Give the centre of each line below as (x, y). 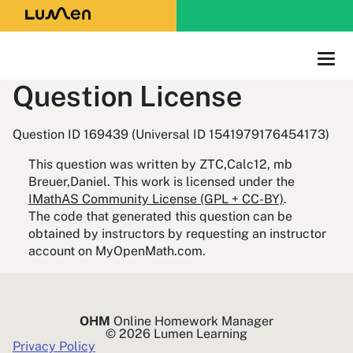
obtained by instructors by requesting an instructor (177, 234)
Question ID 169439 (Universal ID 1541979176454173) (171, 134)
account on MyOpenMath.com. (117, 251)
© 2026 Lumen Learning (176, 334)
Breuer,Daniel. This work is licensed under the (162, 182)
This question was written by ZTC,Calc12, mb (160, 164)
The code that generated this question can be (160, 216)
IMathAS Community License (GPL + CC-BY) (156, 199)
